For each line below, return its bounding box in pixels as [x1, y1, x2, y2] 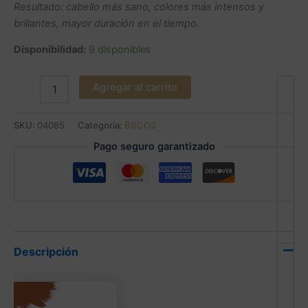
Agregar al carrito [92, 80, 177, 93]
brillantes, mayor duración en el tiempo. [14, 16, 199, 30]
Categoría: [78, 119, 124, 131]
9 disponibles [89, 43, 151, 56]
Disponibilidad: [14, 43, 86, 56]
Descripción [14, 245, 78, 259]
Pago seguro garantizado [93, 140, 215, 153]
